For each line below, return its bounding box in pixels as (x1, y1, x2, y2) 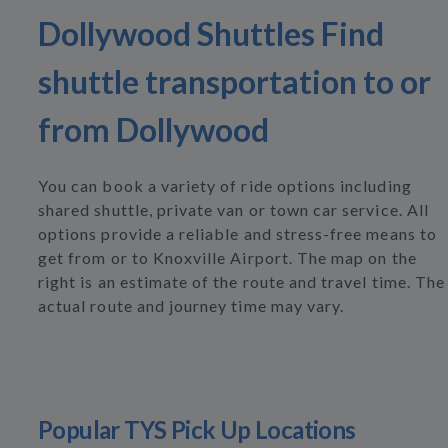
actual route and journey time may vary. (38, 296, 345, 315)
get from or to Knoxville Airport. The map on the (38, 248, 417, 267)
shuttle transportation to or (38, 62, 431, 101)
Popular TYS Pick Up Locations (38, 415, 356, 444)
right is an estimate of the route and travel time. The (38, 272, 446, 291)
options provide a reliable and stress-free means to (38, 224, 437, 243)
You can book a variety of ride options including (38, 176, 412, 195)
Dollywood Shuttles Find (38, 14, 384, 53)
